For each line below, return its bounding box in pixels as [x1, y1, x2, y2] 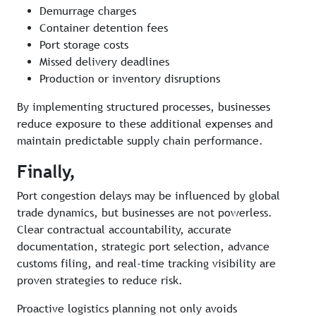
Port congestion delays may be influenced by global [17, 189, 280, 203]
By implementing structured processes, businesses [17, 100, 270, 114]
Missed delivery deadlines [39, 55, 169, 69]
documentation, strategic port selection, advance [17, 240, 269, 254]
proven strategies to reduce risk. [17, 274, 183, 288]
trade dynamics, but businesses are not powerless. [17, 206, 272, 220]
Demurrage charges [39, 4, 136, 18]
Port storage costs [39, 38, 128, 52]
